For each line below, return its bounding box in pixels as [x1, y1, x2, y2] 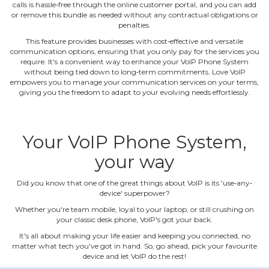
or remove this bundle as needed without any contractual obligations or [11, 10, 258, 20]
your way [95, 151, 174, 174]
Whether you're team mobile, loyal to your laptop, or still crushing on [15, 205, 254, 214]
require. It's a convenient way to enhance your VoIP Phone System [20, 57, 249, 67]
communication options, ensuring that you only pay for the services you [10, 47, 259, 56]
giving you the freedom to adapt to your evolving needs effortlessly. [19, 88, 250, 97]
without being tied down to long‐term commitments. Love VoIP [23, 67, 246, 77]
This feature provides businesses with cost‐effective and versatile [26, 37, 243, 46]
